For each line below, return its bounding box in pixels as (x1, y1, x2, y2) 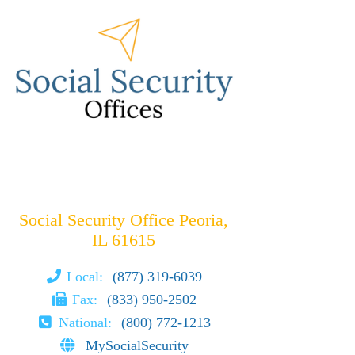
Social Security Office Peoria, (19, 210, 228, 230)
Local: (67, 268, 108, 284)
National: (58, 314, 116, 330)
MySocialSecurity (86, 337, 189, 353)
